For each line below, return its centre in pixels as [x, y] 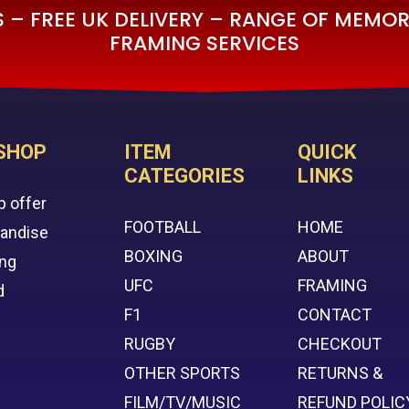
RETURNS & [341, 373]
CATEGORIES [185, 176]
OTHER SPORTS [183, 373]
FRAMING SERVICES [204, 44]
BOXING [154, 257]
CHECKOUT [340, 344]
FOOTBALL [163, 227]
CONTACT [335, 315]
